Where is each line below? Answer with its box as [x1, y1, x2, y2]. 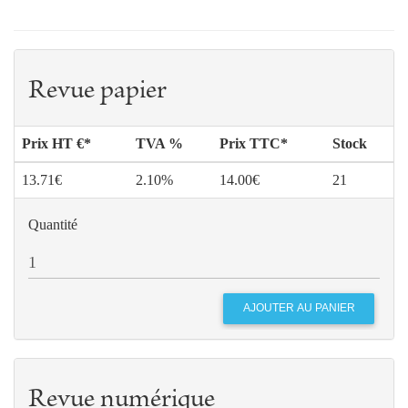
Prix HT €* [22, 135, 91, 151]
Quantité [28, 216, 77, 232]
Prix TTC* [219, 135, 288, 151]
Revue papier [28, 77, 167, 106]
